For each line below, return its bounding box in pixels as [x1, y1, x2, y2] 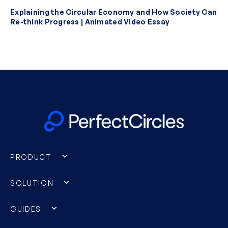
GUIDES [10, 204, 42, 213]
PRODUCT [10, 152, 52, 161]
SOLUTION [10, 178, 54, 187]
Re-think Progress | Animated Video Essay [10, 17, 170, 26]
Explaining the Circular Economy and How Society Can [10, 8, 217, 17]
